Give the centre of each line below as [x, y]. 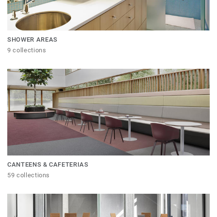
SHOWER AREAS [32, 40]
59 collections [29, 175]
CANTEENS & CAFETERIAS [48, 164]
